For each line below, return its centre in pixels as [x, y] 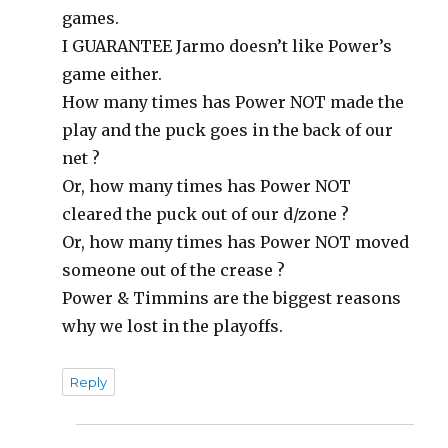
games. [91, 17]
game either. [112, 73]
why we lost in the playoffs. [173, 325]
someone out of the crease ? [174, 269]
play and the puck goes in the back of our [228, 129]
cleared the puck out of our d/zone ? [206, 213]
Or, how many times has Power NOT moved [236, 241]
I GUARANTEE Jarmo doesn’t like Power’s [227, 45]
